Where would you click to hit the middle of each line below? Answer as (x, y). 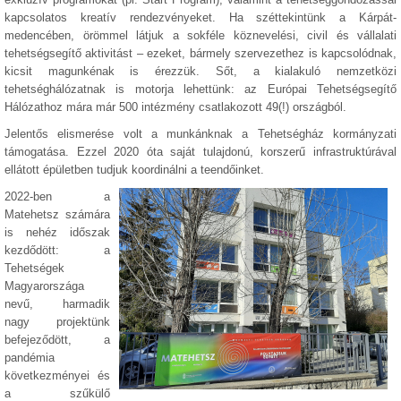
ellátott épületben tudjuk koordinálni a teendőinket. (136, 170)
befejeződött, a (57, 340)
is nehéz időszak (57, 232)
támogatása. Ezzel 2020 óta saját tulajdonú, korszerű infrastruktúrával (200, 152)
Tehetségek (34, 268)
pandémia (30, 358)
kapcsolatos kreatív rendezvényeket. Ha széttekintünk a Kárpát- (200, 17)
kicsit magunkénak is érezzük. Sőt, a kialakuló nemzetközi (200, 71)
